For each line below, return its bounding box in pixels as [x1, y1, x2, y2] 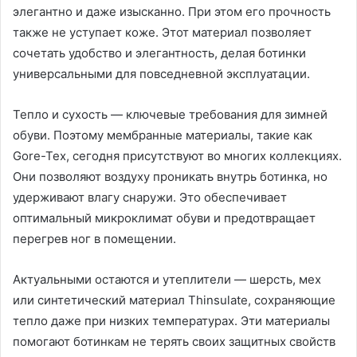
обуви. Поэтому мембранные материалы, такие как [13, 127, 312, 143]
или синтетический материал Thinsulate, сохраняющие [13, 292, 335, 308]
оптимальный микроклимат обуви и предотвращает [13, 210, 316, 226]
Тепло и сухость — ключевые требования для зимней [13, 107, 328, 122]
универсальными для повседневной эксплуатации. [13, 66, 310, 81]
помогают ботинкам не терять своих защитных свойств [13, 334, 335, 349]
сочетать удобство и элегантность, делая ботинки [13, 45, 306, 61]
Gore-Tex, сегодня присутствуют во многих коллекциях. [13, 148, 342, 163]
